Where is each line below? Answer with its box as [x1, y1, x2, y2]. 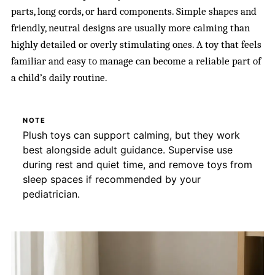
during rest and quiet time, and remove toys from [22, 158, 252, 171]
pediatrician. [22, 188, 80, 201]
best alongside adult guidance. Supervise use [22, 144, 233, 157]
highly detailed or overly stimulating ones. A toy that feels [11, 38, 262, 50]
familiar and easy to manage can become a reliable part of [11, 55, 261, 67]
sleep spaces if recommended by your [22, 173, 201, 186]
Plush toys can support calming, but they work [22, 129, 240, 142]
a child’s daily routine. [11, 71, 108, 83]
